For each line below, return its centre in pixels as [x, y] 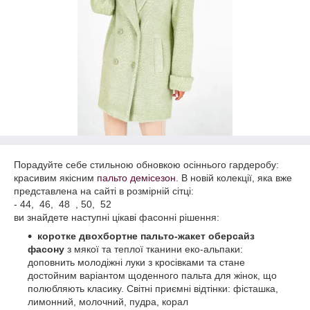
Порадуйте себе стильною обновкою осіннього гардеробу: [146, 165]
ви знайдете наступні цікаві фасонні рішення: [117, 217]
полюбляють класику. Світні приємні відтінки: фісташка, [153, 289]
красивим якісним [55, 178]
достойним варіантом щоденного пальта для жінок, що [152, 275]
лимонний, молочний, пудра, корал [108, 302]
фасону [46, 249]
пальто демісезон [136, 178]
